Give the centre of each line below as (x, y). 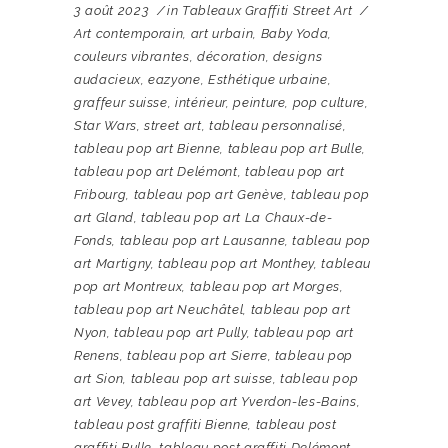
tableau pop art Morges (265, 286)
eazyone (174, 79)
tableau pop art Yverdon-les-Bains (247, 401)
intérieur (200, 102)
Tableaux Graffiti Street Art (267, 10)
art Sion (99, 378)
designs (297, 56)
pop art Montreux (128, 286)
